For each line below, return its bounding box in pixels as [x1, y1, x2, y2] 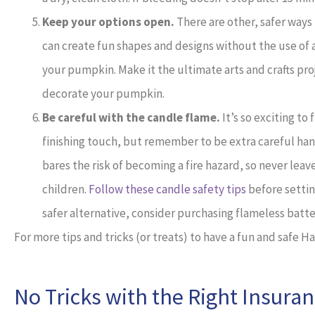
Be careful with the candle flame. [42, 110, 222, 126]
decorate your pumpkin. [42, 86, 165, 102]
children [42, 181, 84, 198]
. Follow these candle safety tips [84, 181, 246, 198]
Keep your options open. [42, 14, 174, 30]
